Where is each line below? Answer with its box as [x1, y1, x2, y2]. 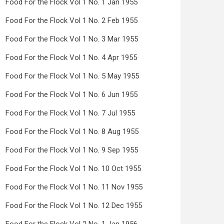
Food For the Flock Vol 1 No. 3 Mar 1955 [5, 34, 138, 43]
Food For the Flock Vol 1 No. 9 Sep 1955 [5, 145, 138, 154]
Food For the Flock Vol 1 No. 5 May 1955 [5, 71, 139, 80]
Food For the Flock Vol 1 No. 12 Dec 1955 [5, 201, 142, 210]
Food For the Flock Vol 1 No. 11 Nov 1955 [5, 182, 142, 191]
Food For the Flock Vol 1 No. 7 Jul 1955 [5, 108, 135, 117]
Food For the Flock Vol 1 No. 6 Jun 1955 [5, 90, 137, 99]
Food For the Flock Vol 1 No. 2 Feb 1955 [5, 16, 137, 25]
